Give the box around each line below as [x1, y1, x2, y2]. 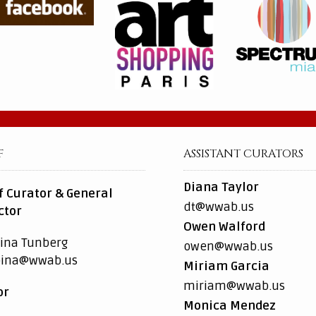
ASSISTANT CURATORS [183, 146, 303, 162]
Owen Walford [183, 219, 265, 235]
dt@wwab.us [183, 200, 254, 215]
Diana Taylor [183, 180, 259, 195]
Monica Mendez [183, 298, 276, 314]
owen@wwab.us [183, 239, 273, 255]
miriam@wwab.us [183, 279, 285, 294]
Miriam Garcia [183, 259, 269, 274]
